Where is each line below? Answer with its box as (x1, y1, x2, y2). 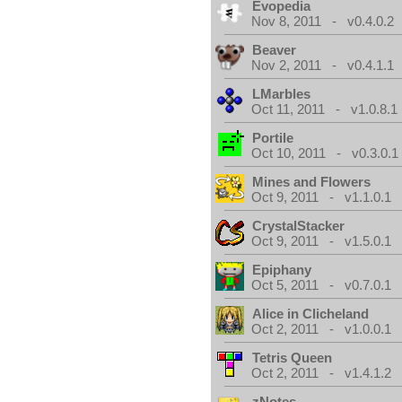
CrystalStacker (252, 218, 345, 233)
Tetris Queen (252, 350, 333, 365)
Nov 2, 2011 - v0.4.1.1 (251, 57, 395, 73)
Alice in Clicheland (252, 306, 370, 321)
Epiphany (252, 262, 312, 277)
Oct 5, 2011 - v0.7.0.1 (251, 277, 392, 293)
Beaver (252, 42, 297, 57)
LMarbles (252, 86, 311, 101)
